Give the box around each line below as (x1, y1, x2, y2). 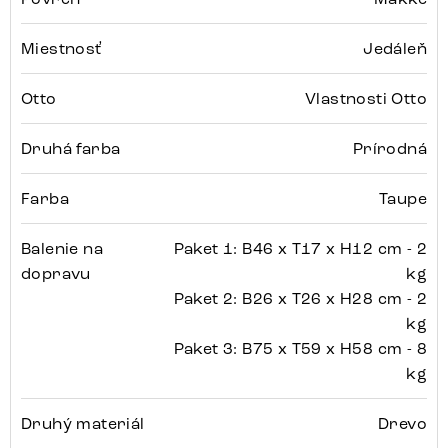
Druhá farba (21, 139, 121, 159)
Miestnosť (21, 39, 102, 59)
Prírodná (352, 139, 427, 159)
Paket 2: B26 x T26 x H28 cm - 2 (173, 289, 427, 309)
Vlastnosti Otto (305, 89, 427, 109)
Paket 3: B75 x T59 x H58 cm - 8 (173, 339, 427, 359)
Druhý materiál (21, 414, 145, 434)
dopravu (21, 264, 91, 284)
